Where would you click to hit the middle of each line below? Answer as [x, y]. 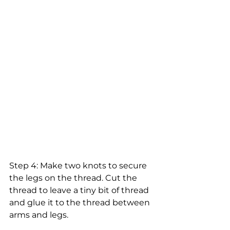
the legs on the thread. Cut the [74, 178]
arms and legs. [39, 215]
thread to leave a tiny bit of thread [80, 190]
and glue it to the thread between [81, 203]
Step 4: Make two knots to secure [79, 166]
